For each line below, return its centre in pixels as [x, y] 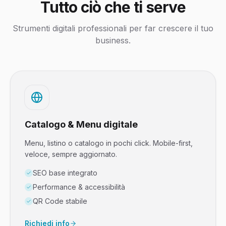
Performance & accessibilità [79, 187]
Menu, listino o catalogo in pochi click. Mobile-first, [109, 143]
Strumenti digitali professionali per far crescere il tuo [113, 28]
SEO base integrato [65, 173]
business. [113, 40]
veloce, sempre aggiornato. [71, 154]
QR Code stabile [60, 201]
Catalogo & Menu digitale [81, 124]
